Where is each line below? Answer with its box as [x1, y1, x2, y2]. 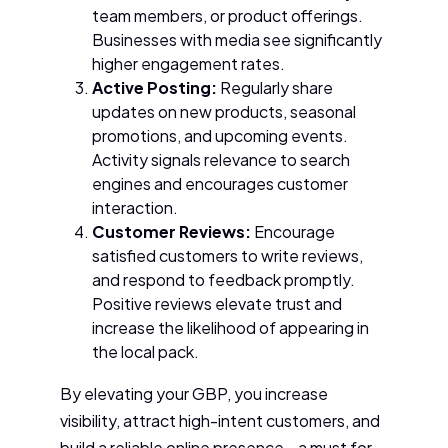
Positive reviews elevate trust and [92, 293, 342, 315]
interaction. [92, 197, 178, 219]
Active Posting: [92, 77, 217, 99]
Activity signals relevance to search [92, 149, 350, 171]
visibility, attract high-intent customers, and [60, 410, 380, 432]
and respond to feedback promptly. [92, 269, 355, 291]
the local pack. [92, 341, 199, 363]
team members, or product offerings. [92, 5, 363, 27]
